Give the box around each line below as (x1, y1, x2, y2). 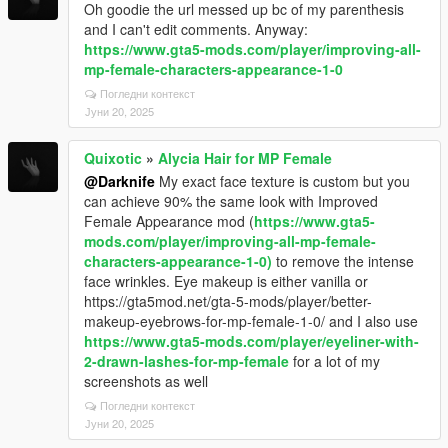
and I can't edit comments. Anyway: (84, 19, 308, 39)
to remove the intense (272, 251, 414, 271)
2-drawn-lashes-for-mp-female (84, 351, 289, 371)
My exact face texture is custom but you (155, 171, 410, 191)
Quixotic (84, 148, 142, 168)
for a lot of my (289, 351, 380, 371)
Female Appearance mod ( (84, 211, 254, 231)
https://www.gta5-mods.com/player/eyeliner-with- (84, 331, 419, 351)
